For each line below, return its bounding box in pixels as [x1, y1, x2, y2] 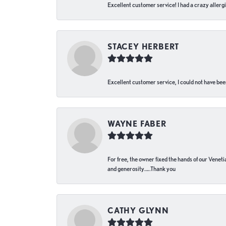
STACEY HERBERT [107, 41, 180, 51]
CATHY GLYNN [107, 205, 169, 215]
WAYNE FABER [107, 119, 166, 129]
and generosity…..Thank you [107, 164, 176, 173]
